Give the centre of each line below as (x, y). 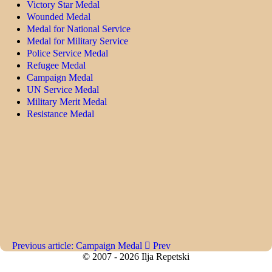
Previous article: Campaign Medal (78, 246)
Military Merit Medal (67, 102)
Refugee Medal (56, 65)
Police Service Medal (67, 53)
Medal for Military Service (77, 41)
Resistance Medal (60, 114)
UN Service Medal (63, 90)
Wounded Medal (59, 17)
